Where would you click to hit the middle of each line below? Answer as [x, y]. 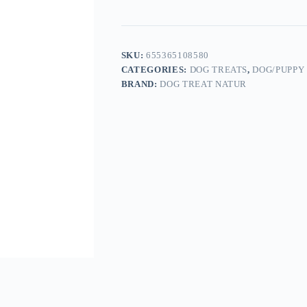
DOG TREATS [219, 70]
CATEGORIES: [155, 70]
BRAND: [140, 84]
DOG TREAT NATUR [204, 84]
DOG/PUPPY [279, 70]
